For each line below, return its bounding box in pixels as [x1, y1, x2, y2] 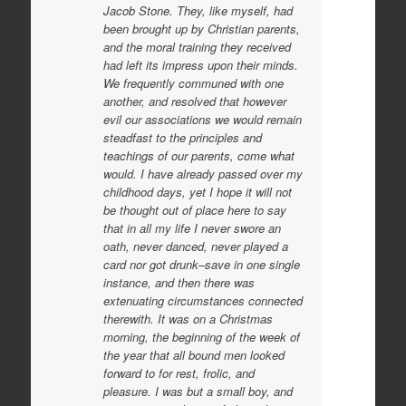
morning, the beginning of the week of [102, 327, 300, 345]
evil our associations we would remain [102, 110, 302, 128]
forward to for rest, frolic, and [102, 363, 255, 382]
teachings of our [102, 146, 188, 164]
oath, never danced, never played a [102, 237, 288, 255]
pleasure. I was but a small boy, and [102, 382, 293, 400]
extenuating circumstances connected [102, 291, 303, 309]
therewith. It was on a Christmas [102, 309, 273, 327]
